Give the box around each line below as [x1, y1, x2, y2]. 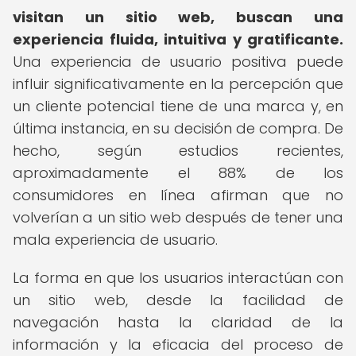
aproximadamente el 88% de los [13, 163, 343, 183]
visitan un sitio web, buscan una [13, 7, 343, 27]
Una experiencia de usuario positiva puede [13, 52, 343, 72]
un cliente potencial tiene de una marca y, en [13, 96, 343, 116]
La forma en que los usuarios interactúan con [13, 268, 343, 288]
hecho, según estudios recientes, [13, 141, 343, 161]
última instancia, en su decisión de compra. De [13, 118, 343, 138]
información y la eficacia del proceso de [13, 335, 343, 354]
